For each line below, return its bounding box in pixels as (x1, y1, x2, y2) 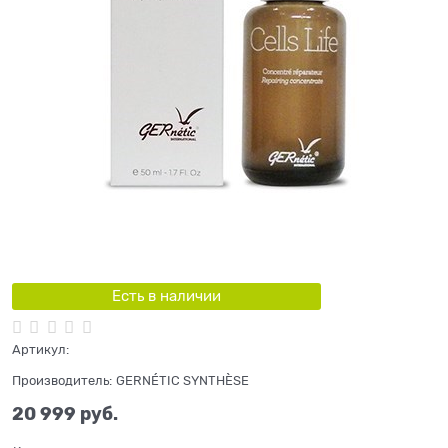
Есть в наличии (111, 287, 221, 304)
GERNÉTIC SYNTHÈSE (116, 373, 249, 389)
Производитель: (12, 373, 112, 389)
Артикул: (12, 342, 69, 358)
